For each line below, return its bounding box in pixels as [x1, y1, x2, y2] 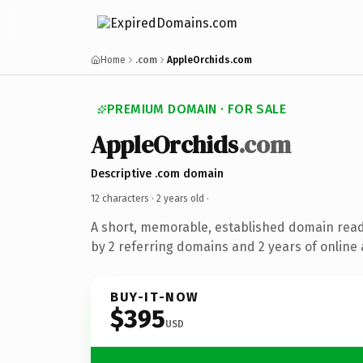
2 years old [156, 192, 204, 204]
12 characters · [91, 192, 156, 204]
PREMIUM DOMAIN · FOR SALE [107, 101, 286, 117]
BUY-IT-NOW [110, 288, 199, 305]
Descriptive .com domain [91, 166, 224, 181]
